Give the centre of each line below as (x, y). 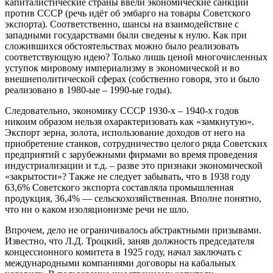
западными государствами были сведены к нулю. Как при (126, 35)
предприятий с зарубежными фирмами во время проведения (131, 154)
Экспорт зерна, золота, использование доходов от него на (125, 132)
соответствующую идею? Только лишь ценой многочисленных (136, 57)
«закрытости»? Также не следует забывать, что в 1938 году (128, 176)
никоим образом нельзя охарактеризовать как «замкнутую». (129, 121)
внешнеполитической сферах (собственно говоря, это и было (132, 79)
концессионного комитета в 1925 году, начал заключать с (123, 252)
